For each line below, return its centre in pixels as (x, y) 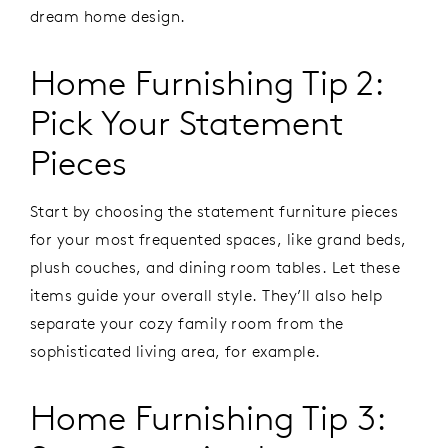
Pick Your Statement (187, 123)
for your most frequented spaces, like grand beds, (218, 238)
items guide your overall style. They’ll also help (206, 294)
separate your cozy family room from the (187, 322)
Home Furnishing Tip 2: (207, 83)
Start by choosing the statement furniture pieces (214, 210)
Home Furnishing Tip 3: (208, 417)
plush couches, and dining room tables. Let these (215, 266)
